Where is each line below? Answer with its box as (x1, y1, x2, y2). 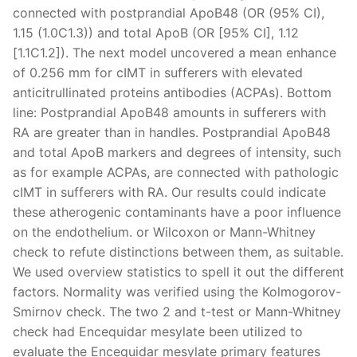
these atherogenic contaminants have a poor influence (13, 203, 341, 220)
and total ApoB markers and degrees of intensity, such (13, 143, 341, 160)
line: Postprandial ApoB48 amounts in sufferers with (13, 104, 326, 120)
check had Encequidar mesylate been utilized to (13, 323, 303, 339)
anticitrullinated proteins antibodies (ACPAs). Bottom (13, 84, 331, 100)
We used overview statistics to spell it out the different (13, 263, 344, 280)
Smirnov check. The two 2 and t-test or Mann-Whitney (13, 303, 341, 320)
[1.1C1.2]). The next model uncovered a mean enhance (13, 44, 336, 61)
